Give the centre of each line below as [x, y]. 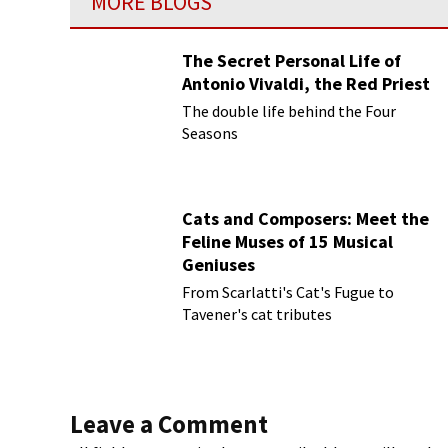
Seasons [210, 133]
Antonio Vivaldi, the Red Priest [306, 83]
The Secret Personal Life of [291, 60]
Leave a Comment [169, 424]
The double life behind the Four [289, 111]
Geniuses [218, 264]
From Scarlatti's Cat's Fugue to [288, 292]
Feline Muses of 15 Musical [287, 241]
